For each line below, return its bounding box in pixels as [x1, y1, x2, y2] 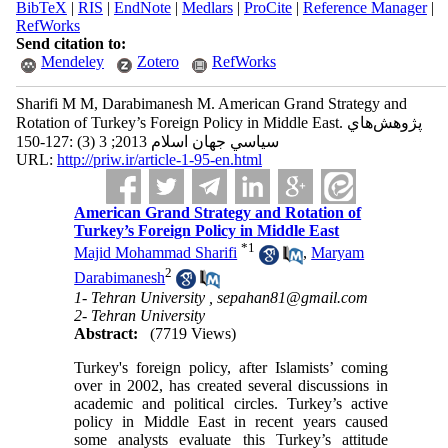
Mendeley [40, 53, 104, 70]
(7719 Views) [150, 325, 237, 343]
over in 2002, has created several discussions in [74, 377, 388, 395]
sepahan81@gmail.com [217, 289, 369, 307]
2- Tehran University [74, 307, 206, 325]
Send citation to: [15, 35, 126, 52]
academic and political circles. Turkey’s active [74, 395, 388, 413]
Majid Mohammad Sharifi [74, 244, 238, 262]
